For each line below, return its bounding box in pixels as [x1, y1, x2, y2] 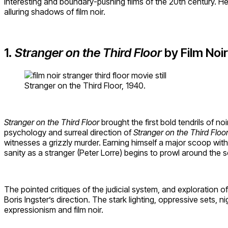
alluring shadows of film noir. [4, 7, 105, 17]
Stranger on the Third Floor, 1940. [24, 80, 146, 91]
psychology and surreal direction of [4, 127, 133, 137]
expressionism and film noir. [4, 204, 103, 215]
